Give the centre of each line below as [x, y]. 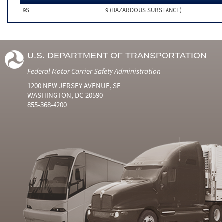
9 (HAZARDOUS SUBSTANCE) [143, 10]
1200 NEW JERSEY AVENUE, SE [74, 85]
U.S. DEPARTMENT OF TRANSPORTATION [117, 55]
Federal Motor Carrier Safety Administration [94, 71]
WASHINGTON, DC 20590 [65, 95]
